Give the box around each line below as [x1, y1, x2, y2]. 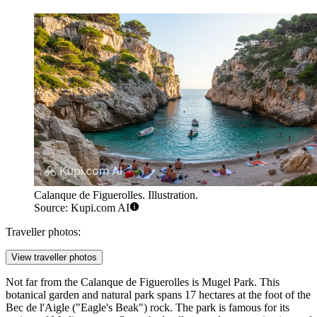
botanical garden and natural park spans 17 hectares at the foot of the [6, 289, 311, 301]
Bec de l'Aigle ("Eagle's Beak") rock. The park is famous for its [6, 301, 289, 314]
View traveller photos [11, 252, 97, 263]
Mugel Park [202, 276, 254, 289]
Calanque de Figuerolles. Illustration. [34, 189, 198, 202]
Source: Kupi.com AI [34, 202, 129, 214]
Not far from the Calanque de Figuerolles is [6, 276, 202, 289]
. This [254, 276, 279, 289]
